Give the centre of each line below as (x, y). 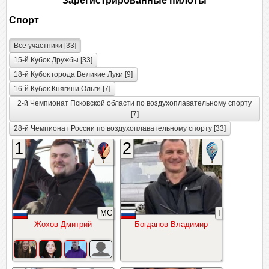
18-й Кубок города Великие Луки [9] (73, 74)
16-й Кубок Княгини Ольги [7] (62, 89)
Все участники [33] (45, 46)
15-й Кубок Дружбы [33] (53, 60)
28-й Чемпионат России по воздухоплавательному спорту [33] (120, 128)
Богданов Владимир (171, 224)
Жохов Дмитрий (63, 224)
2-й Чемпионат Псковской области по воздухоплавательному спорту (134, 103)
